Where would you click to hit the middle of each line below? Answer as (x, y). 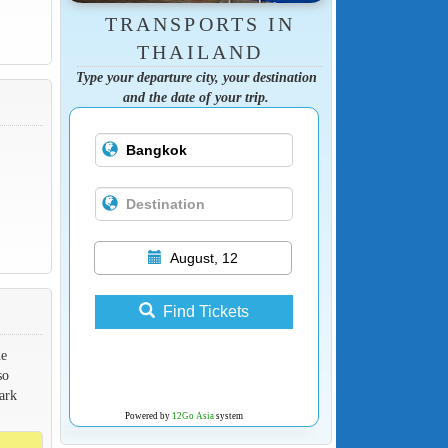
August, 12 (203, 258)
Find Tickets (205, 312)
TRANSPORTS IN (200, 24)
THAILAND (200, 52)
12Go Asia (192, 416)
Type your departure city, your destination (196, 77)
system (228, 416)
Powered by (148, 416)
